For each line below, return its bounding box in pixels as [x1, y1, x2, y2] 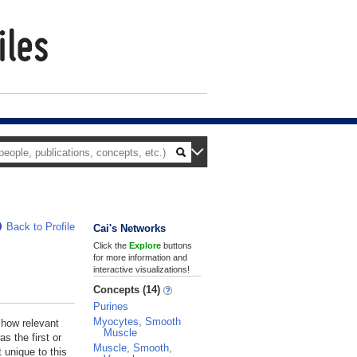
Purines [93, 300, 128, 312]
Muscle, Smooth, [93, 342, 172, 354]
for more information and [93, 253, 187, 262]
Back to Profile [6, 221, 75, 233]
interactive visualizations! [93, 265, 190, 274]
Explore [129, 241, 161, 250]
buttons [161, 241, 192, 250]
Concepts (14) [93, 284, 163, 296]
